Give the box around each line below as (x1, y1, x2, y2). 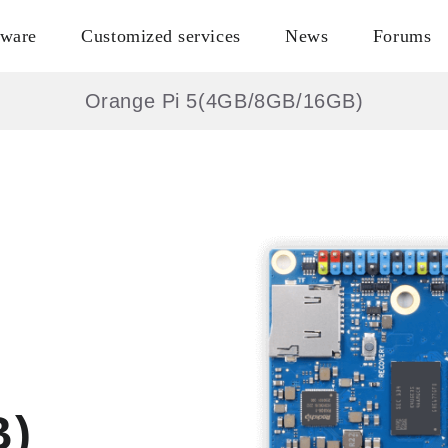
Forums (372, 26, 432, 46)
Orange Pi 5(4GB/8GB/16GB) (84, 90, 364, 112)
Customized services (81, 26, 241, 46)
